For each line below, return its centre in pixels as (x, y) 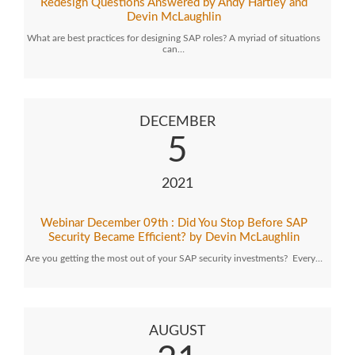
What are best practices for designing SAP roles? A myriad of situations (174, 38)
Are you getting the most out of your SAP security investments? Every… (174, 258)
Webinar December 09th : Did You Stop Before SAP (174, 223)
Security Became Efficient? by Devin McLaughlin (174, 237)
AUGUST (177, 331)
